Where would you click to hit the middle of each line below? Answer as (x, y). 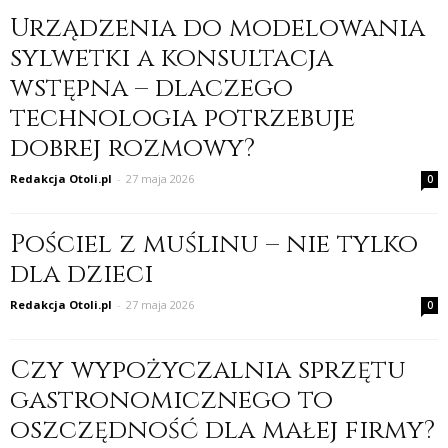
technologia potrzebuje (182, 118)
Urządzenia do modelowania (217, 28)
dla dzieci (81, 274)
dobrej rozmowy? (132, 148)
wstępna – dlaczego (151, 88)
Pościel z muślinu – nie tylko (214, 244)
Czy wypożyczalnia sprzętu (208, 370)
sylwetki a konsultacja (171, 58)
